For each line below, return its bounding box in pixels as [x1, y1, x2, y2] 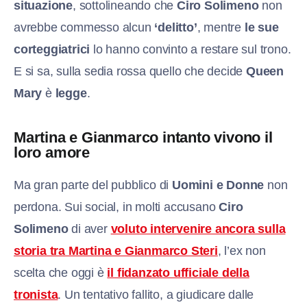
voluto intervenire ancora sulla [110, 221, 286, 236]
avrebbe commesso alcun [14, 20, 151, 34]
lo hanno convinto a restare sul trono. [90, 42, 291, 56]
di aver [68, 221, 111, 236]
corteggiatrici [14, 42, 90, 56]
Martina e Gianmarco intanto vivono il [14, 128, 273, 146]
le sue [244, 20, 279, 34]
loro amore [14, 143, 90, 161]
